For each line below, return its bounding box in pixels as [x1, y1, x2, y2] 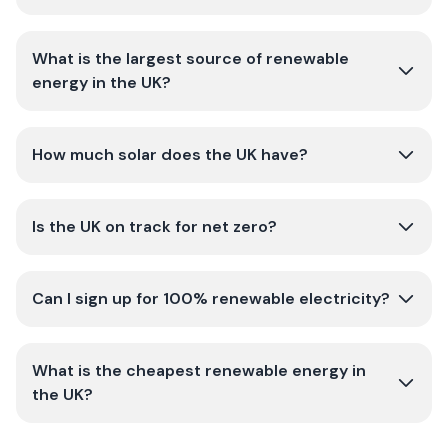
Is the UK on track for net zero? [32, 216, 277, 237]
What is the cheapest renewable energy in [32, 360, 366, 381]
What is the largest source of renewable [32, 48, 349, 69]
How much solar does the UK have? [32, 144, 308, 165]
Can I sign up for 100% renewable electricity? [32, 288, 390, 309]
